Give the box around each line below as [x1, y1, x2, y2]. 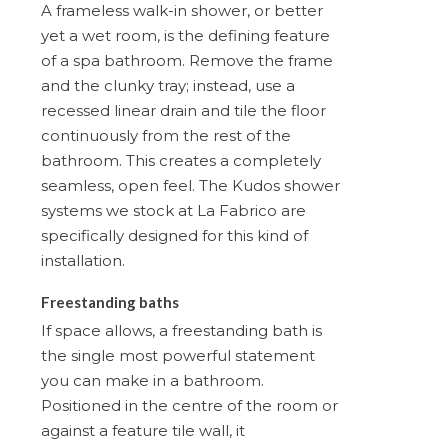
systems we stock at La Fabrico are [41, 200, 306, 220]
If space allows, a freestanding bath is [41, 320, 322, 340]
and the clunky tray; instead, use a [41, 75, 295, 95]
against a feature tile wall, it [41, 420, 245, 440]
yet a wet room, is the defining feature [41, 25, 330, 45]
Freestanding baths [41, 292, 179, 311]
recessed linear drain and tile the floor [41, 100, 326, 120]
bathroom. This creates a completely [41, 150, 321, 170]
